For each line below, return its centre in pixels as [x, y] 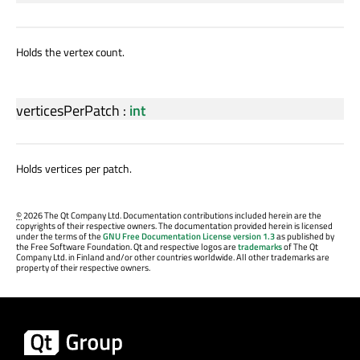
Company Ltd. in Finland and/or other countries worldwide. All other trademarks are [173, 257]
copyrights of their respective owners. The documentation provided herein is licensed [174, 225]
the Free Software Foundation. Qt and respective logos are [127, 246]
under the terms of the [59, 236]
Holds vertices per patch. [74, 169]
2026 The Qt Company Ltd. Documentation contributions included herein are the [172, 215]
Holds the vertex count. [70, 52]
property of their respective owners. [83, 267]
